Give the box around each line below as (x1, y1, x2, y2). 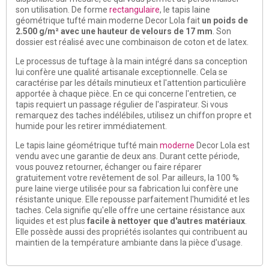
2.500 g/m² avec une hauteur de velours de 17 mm (16, 26, 213, 36)
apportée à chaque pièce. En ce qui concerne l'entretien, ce (16, 88, 237, 98)
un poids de (202, 15, 248, 25)
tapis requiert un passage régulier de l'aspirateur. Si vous (16, 99, 228, 109)
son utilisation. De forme (16, 4, 109, 14)
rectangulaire (109, 4, 160, 14)
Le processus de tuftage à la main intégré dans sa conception (16, 56, 247, 66)
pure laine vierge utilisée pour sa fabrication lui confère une (16, 183, 238, 193)
